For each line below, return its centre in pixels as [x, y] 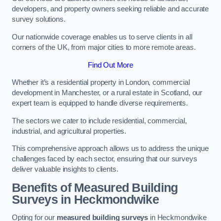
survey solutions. [39, 19]
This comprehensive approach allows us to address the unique [110, 149]
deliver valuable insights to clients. [65, 169]
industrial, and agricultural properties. [69, 131]
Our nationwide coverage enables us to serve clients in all [102, 37]
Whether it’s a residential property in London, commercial [101, 83]
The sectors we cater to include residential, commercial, [99, 121]
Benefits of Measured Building [95, 187]
